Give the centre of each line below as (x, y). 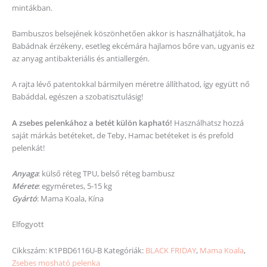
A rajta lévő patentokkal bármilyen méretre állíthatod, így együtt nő (131, 84)
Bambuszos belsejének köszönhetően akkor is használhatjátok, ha (129, 33)
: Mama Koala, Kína (70, 198)
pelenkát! (28, 148)
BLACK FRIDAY (171, 250)
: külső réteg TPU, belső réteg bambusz (106, 173)
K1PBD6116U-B (75, 250)
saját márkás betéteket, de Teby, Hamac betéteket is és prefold (123, 135)
